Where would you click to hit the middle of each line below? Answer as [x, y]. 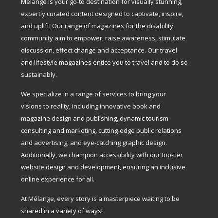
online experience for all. [58, 179]
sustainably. [39, 75]
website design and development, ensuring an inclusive [103, 167]
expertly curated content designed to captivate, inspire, [102, 14]
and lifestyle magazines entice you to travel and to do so [105, 63]
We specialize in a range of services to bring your [94, 94]
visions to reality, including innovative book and [91, 106]
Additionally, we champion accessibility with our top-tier [102, 155]
